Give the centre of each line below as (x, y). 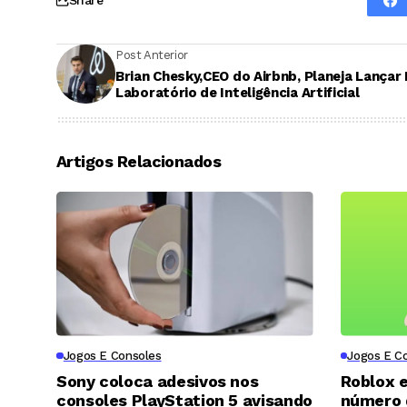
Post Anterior (152, 55)
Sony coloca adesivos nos (158, 381)
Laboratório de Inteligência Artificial (238, 93)
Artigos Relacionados (139, 161)
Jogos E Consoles (112, 355)
